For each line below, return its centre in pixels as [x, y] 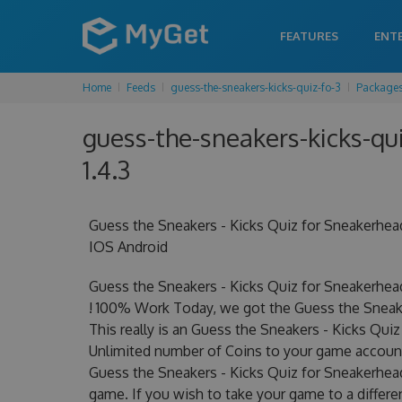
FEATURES [309, 36]
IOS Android [128, 247]
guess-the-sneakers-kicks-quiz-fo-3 [256, 87]
